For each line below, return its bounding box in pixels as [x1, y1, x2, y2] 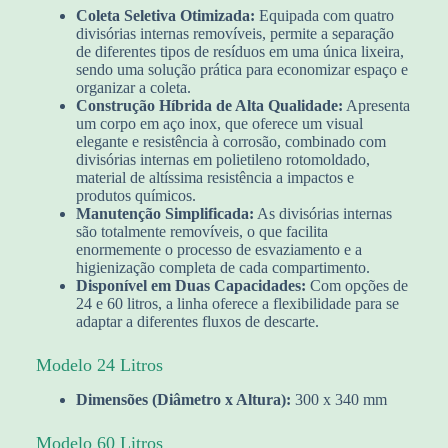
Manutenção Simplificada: [76, 204, 254, 222]
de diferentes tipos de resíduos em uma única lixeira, [76, 42, 404, 60]
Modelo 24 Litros [36, 354, 163, 375]
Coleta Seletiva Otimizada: [76, 6, 255, 24]
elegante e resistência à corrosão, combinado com [76, 132, 386, 150]
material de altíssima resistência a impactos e [76, 168, 354, 186]
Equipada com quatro [255, 6, 394, 24]
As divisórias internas [254, 204, 392, 222]
